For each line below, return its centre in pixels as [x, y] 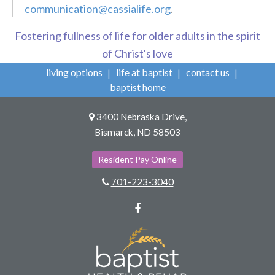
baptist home [137, 87]
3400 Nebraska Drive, [141, 116]
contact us [207, 72]
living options [74, 72]
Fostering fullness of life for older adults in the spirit [137, 35]
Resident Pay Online [137, 159]
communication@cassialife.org [98, 8]
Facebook [165, 208]
